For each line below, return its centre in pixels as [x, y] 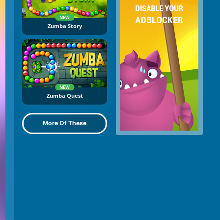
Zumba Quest [65, 96]
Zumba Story [65, 26]
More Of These [65, 123]
